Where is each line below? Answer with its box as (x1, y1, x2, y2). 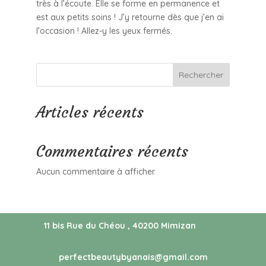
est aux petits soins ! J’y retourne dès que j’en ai (36, 11, 224, 23)
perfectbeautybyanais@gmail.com (58, 251, 208, 262)
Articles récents (36, 102, 144, 122)
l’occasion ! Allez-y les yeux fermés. (36, 25, 172, 36)
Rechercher (179, 69, 224, 80)
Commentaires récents (36, 141, 188, 161)
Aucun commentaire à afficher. (36, 166, 156, 177)
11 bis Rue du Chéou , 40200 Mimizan (43, 220, 196, 231)
